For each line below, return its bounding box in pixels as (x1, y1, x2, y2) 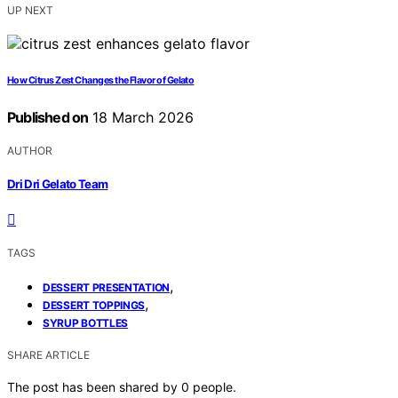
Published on (7, 107, 89, 126)
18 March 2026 (88, 107, 195, 126)
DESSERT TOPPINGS (43, 298, 146, 313)
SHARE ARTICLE (7, 348, 90, 362)
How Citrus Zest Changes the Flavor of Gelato (7, 74, 195, 86)
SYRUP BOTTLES (43, 316, 129, 330)
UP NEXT (7, 3, 53, 17)
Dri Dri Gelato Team (7, 177, 108, 192)
